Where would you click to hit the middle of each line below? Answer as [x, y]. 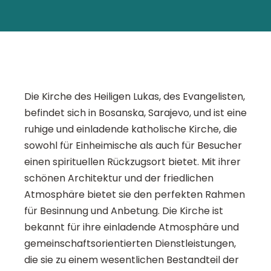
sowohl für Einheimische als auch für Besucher [133, 146]
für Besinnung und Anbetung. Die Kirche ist [124, 211]
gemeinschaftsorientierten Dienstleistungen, [130, 244]
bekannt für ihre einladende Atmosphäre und [132, 227]
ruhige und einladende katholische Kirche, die [131, 129]
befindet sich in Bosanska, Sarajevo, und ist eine [135, 113]
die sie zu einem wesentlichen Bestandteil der [132, 260]
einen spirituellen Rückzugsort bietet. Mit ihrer [132, 162]
